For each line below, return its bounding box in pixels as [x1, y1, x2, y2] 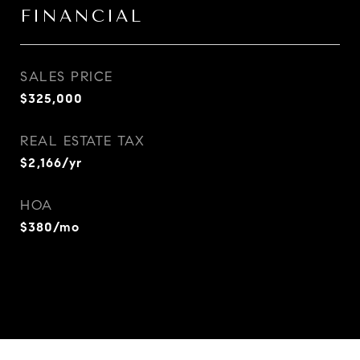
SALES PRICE [20, 68, 113, 85]
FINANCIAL [20, 6, 143, 26]
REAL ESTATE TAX [20, 133, 145, 149]
